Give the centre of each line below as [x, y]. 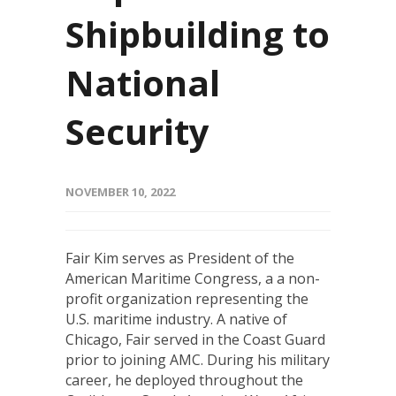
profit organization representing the [187, 298]
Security [137, 131]
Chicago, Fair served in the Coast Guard [195, 339]
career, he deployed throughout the [184, 380]
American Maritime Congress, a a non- [193, 278]
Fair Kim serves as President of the [180, 258]
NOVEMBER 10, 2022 [120, 191]
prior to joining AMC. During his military [198, 359]
